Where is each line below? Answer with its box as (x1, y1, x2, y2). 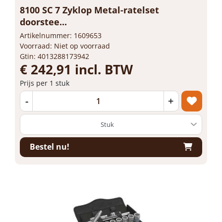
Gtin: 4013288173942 (20, 51, 89, 61)
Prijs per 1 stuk (20, 78, 69, 88)
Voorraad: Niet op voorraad (20, 41, 110, 51)
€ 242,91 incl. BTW (20, 60, 133, 78)
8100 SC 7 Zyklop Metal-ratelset (20, 3, 159, 16)
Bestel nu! (30, 141, 69, 152)
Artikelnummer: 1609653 (20, 30, 102, 40)
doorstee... (20, 15, 67, 28)
